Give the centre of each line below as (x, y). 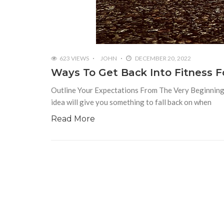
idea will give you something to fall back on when (131, 102)
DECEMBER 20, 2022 (162, 58)
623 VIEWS (74, 58)
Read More (73, 119)
